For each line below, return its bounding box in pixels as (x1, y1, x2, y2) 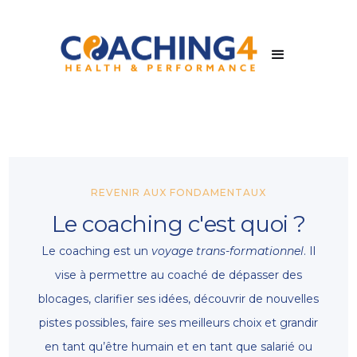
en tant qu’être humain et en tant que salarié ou (45, 339, 312, 355)
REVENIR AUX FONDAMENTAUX (91, 186, 266, 199)
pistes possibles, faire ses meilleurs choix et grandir (39, 316, 318, 331)
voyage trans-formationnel (151, 244, 304, 259)
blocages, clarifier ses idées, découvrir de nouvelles (38, 292, 319, 307)
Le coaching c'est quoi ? (51, 210, 306, 238)
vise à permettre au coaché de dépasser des (55, 268, 302, 283)
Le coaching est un (41, 244, 151, 259)
